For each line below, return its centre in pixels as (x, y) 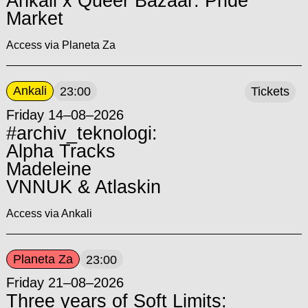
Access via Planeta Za (60, 45)
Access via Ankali (49, 213)
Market (34, 18)
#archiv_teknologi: (81, 133)
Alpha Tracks (60, 151)
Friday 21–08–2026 (65, 283)
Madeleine (48, 169)
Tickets (271, 92)
